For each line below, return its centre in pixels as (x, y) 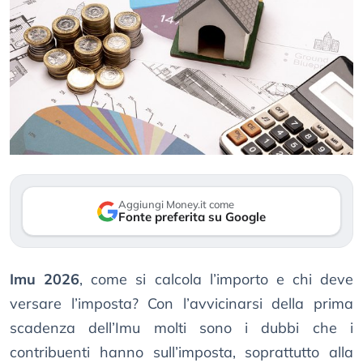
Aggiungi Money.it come (176, 205)
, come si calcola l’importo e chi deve (216, 280)
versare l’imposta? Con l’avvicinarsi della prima (181, 304)
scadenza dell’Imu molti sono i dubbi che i (181, 328)
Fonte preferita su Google (192, 217)
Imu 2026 (45, 280)
